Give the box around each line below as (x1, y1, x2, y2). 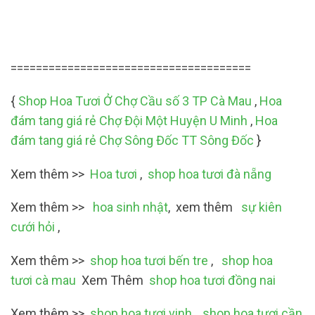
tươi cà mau (11, 272, 76, 288)
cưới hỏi (11, 219, 55, 235)
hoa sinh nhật (90, 200, 168, 215)
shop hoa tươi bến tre (90, 252, 208, 268)
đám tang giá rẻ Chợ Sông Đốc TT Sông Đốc (11, 133, 254, 148)
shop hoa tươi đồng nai (149, 272, 276, 288)
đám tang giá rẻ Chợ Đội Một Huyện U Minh (11, 113, 247, 129)
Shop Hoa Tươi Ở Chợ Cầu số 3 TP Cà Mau (18, 94, 252, 109)
